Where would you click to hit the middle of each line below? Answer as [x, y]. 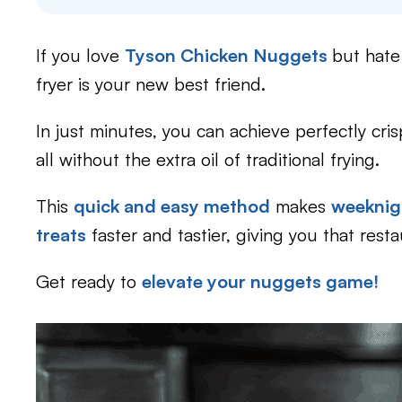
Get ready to [89, 281]
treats [61, 235]
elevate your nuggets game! [260, 281]
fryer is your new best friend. [151, 84]
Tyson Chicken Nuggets [228, 55]
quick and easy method [172, 206]
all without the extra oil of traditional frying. [208, 159]
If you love [80, 55]
